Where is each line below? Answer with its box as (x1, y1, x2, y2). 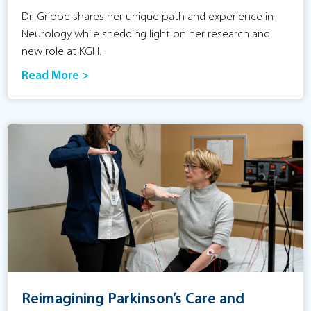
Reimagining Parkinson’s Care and (22, 291, 244, 308)
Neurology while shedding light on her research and (22, 28, 270, 40)
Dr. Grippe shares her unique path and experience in (22, 10, 274, 23)
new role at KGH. (22, 45, 101, 58)
